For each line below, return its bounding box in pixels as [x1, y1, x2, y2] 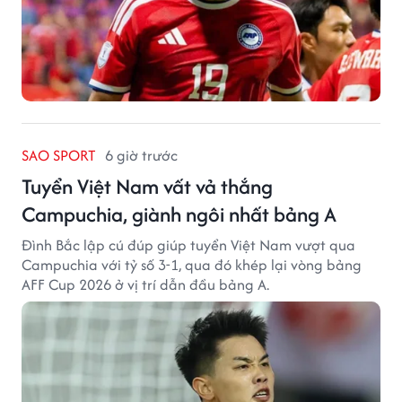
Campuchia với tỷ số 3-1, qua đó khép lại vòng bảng [22, 254, 362, 276]
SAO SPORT [22, 144, 96, 167]
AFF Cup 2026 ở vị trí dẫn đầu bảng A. [22, 274, 269, 296]
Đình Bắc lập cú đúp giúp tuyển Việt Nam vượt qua [22, 234, 355, 257]
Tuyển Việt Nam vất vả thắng [22, 171, 273, 202]
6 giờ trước [105, 144, 178, 167]
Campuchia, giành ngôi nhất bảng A [22, 199, 336, 230]
